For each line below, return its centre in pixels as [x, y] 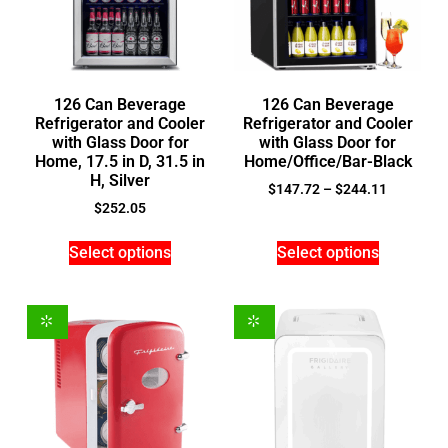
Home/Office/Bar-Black [327, 162]
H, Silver [120, 181]
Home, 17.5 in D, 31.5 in [120, 162]
